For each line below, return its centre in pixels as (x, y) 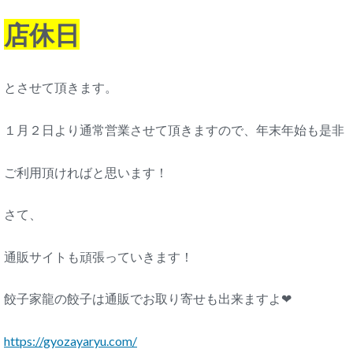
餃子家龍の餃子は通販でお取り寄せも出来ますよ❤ (148, 299)
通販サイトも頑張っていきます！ (98, 256)
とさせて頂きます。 (61, 87)
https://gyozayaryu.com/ (71, 341)
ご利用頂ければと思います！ (86, 172)
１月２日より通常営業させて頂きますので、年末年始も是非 (174, 130)
